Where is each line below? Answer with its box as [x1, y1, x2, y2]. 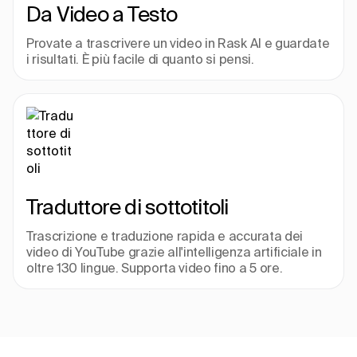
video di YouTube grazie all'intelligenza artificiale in [26, 245, 322, 259]
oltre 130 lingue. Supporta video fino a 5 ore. [26, 261, 283, 275]
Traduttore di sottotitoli [26, 195, 229, 218]
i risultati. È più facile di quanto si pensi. [26, 52, 254, 66]
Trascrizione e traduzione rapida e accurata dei [26, 229, 303, 243]
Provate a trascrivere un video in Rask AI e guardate [26, 36, 330, 50]
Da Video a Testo [26, 2, 178, 25]
